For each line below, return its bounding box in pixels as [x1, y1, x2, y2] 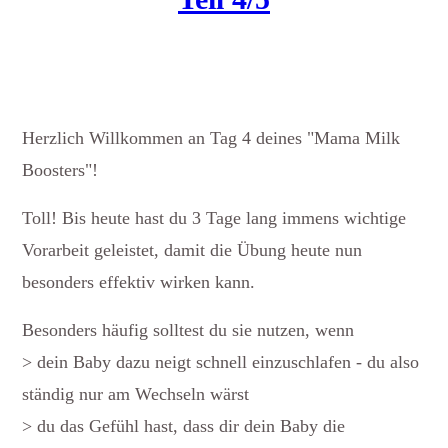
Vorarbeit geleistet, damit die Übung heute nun [22, 239, 362, 260]
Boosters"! [22, 159, 98, 180]
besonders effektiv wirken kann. [22, 271, 255, 292]
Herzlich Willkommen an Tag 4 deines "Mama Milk [22, 127, 400, 148]
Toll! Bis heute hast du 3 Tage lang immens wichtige [22, 207, 406, 228]
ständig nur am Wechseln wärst [22, 383, 249, 404]
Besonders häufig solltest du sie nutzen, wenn [22, 319, 354, 340]
